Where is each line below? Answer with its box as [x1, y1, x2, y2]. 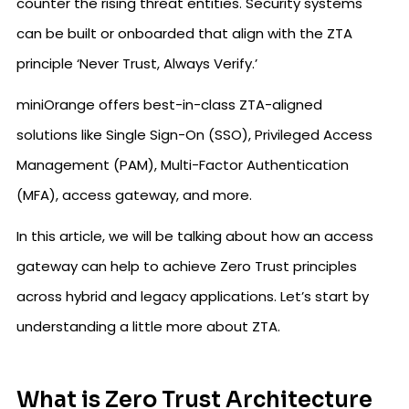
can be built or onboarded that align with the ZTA [16, 24, 352, 43]
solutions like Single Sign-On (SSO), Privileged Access [16, 125, 372, 144]
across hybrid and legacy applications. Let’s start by [16, 287, 369, 306]
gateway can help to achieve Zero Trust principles [16, 257, 357, 276]
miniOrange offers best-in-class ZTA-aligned [16, 95, 322, 114]
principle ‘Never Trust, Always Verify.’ [16, 54, 257, 73]
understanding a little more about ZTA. [16, 317, 280, 336]
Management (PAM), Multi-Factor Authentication [16, 155, 349, 174]
